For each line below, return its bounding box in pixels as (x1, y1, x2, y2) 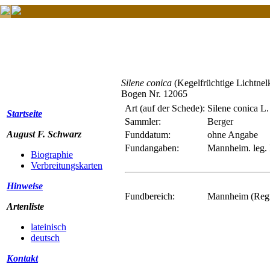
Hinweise (7, 181, 43, 191)
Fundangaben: (125, 143, 179, 153)
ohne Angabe (207, 130, 258, 140)
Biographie (31, 149, 73, 160)
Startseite (7, 108, 42, 119)
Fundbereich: (125, 191, 175, 201)
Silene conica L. (207, 103, 269, 113)
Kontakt (7, 253, 38, 263)
